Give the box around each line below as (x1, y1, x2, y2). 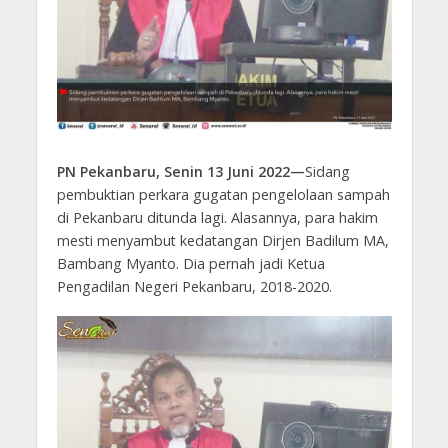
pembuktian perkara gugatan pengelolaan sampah (56, 185, 390, 205)
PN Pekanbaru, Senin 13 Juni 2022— (56, 162, 305, 182)
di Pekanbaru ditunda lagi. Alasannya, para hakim (56, 208, 378, 228)
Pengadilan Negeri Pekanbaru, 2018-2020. (56, 277, 332, 297)
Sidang (304, 162, 350, 182)
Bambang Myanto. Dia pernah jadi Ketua (56, 254, 325, 274)
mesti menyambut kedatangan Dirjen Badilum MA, (56, 231, 389, 251)
